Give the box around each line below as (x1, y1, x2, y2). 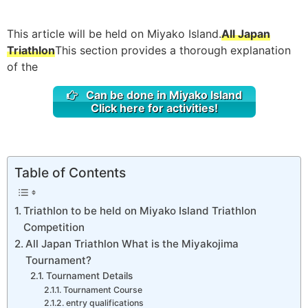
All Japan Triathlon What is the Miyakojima (25, 237, 239, 251)
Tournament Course (63, 285, 142, 296)
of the (7, 60, 38, 74)
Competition (23, 221, 85, 234)
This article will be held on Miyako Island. (7, 27, 221, 41)
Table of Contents (14, 164, 126, 181)
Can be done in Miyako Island (82, 88, 242, 102)
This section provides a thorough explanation (55, 43, 291, 57)
